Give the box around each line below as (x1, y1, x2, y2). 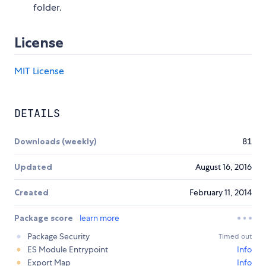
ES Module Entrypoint (27, 243, 108, 255)
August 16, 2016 (195, 161, 252, 172)
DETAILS (14, 106, 60, 120)
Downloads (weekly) (14, 135, 97, 147)
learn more (80, 212, 119, 223)
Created (14, 186, 49, 198)
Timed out (218, 231, 252, 241)
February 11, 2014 (189, 186, 252, 198)
